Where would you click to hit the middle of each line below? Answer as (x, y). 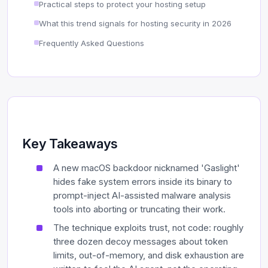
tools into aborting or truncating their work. (139, 209)
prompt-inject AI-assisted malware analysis (142, 195)
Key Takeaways (70, 143)
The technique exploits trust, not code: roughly (148, 228)
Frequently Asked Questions (92, 43)
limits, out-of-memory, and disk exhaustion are (149, 255)
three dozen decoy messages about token (141, 241)
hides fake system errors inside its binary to (143, 182)
